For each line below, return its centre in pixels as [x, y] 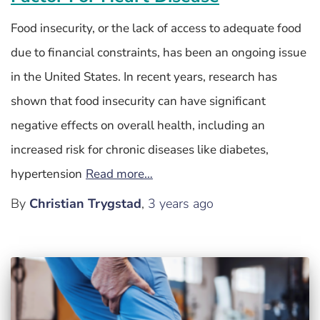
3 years [169, 204]
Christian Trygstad [85, 204]
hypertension [46, 174]
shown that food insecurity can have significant [138, 101]
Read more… [119, 174]
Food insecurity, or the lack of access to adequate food [156, 29]
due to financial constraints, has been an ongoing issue [159, 53]
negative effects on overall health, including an [138, 126]
